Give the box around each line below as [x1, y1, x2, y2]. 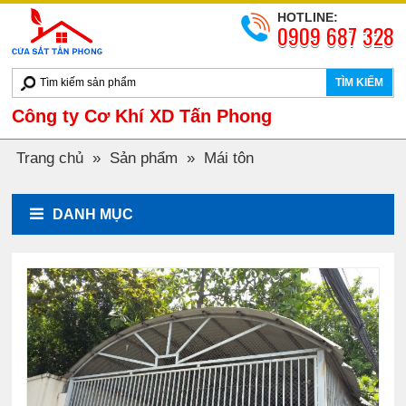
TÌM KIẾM [335, 76, 384, 90]
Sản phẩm [110, 149, 179, 168]
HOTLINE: [276, 10, 338, 24]
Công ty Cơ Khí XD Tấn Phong [12, 106, 273, 127]
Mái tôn [204, 149, 255, 168]
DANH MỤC [53, 207, 134, 223]
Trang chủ [16, 149, 84, 168]
